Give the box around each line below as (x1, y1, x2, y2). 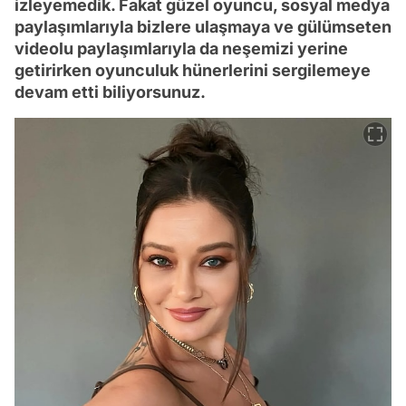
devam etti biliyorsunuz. (14, 82, 206, 101)
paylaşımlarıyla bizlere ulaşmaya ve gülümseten (14, 16, 391, 36)
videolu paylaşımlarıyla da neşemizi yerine (14, 38, 348, 58)
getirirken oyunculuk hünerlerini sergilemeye (14, 60, 371, 80)
